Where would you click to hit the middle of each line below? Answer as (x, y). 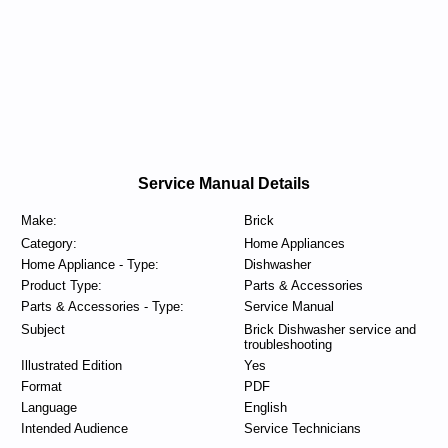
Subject (42, 329)
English (265, 407)
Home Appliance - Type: (89, 264)
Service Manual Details (224, 183)
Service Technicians (302, 428)
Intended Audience (74, 428)
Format (41, 386)
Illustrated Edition (71, 365)
